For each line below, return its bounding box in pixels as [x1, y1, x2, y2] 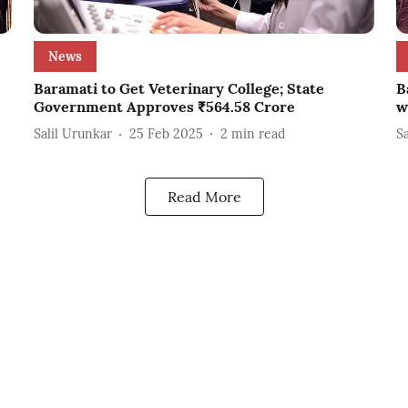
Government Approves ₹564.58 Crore [33, 97, 295, 117]
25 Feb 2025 [128, 125, 203, 142]
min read [230, 125, 285, 142]
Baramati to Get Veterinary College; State [33, 79, 324, 98]
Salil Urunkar [33, 125, 112, 142]
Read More [167, 188, 241, 207]
